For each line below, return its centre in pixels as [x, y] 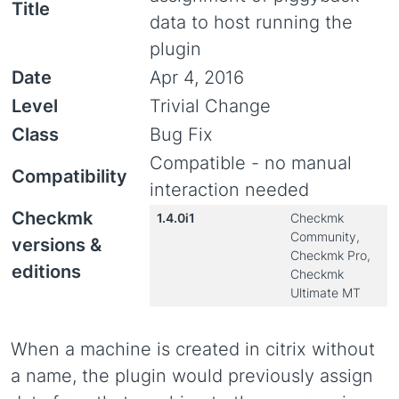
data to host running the [251, 22]
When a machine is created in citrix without [193, 349]
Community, [325, 236]
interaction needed [229, 190]
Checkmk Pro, [330, 255]
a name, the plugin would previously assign [192, 376]
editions [46, 272]
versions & [57, 245]
